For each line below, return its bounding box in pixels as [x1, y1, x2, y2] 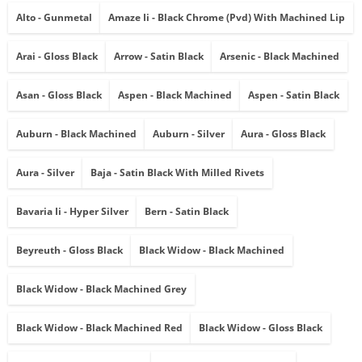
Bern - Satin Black [145, 204, 229, 219]
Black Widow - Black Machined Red [16, 321, 183, 335]
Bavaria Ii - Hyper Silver [16, 204, 128, 219]
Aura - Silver [16, 166, 74, 180]
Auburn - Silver [153, 127, 225, 141]
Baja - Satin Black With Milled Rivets [90, 166, 264, 180]
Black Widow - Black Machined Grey [16, 282, 187, 297]
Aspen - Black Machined [118, 88, 232, 103]
